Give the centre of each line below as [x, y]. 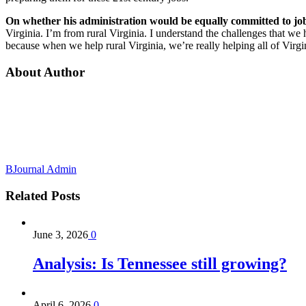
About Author [45, 72]
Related [27, 195]
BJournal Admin [41, 169]
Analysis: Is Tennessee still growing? [160, 263]
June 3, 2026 [60, 234]
